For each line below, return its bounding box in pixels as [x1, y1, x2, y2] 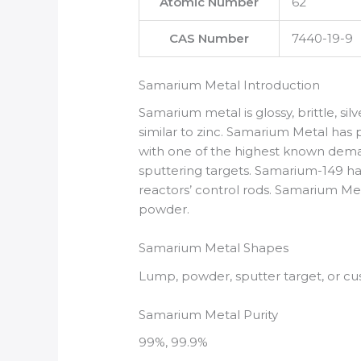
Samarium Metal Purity [139, 306, 279, 322]
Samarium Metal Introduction [139, 77, 321, 93]
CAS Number [169, 31, 250, 47]
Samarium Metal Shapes [139, 240, 289, 256]
